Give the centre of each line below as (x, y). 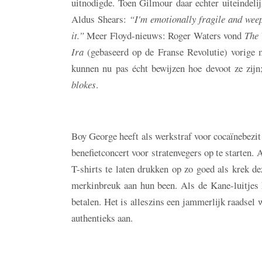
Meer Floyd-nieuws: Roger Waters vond (164, 35)
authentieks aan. (102, 218)
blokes (84, 84)
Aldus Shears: (100, 19)
